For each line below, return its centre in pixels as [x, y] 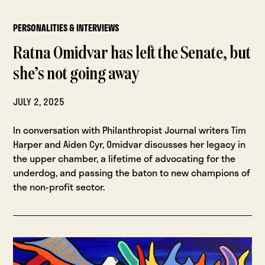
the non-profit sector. [59, 187]
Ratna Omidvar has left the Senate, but [132, 54]
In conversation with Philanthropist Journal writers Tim [130, 130]
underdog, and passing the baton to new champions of [132, 173]
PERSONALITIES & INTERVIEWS [66, 28]
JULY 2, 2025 [39, 102]
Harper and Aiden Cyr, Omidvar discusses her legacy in [130, 144]
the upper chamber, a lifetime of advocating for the [125, 159]
